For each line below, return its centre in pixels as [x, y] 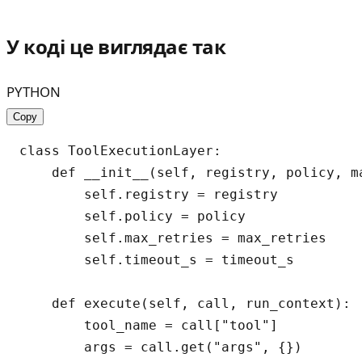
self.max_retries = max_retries [173, 238]
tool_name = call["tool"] [149, 326]
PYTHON [34, 92]
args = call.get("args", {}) [161, 347]
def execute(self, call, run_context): [185, 304]
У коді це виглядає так [116, 47]
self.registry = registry [149, 195]
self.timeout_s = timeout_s [157, 260]
